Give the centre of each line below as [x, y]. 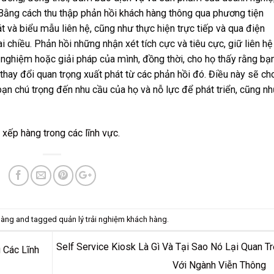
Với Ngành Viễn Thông [220, 265]
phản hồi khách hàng [124, 13]
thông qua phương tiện [215, 13]
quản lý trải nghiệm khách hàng [113, 219]
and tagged [36, 219]
